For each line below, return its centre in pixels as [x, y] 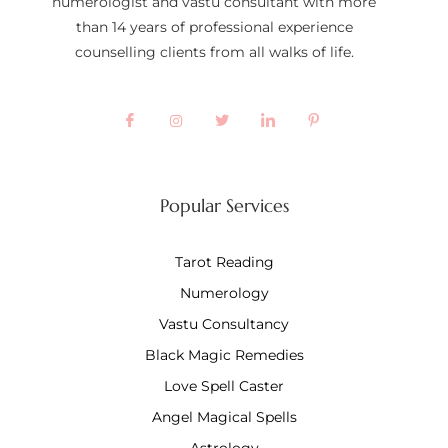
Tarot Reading [224, 261]
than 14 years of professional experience [214, 27]
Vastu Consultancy [224, 323]
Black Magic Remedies [224, 354]
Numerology [224, 292]
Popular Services [224, 205]
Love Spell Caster [224, 385]
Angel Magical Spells [224, 416]
